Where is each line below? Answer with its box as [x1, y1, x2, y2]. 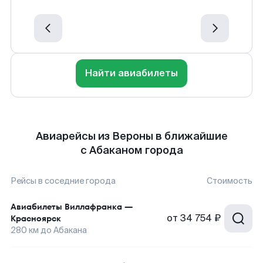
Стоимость [207, 176, 252, 186]
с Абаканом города [80, 143, 183, 157]
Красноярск [11, 213, 61, 224]
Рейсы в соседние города [11, 176, 116, 186]
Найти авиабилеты [85, 67, 178, 79]
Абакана [53, 225, 87, 235]
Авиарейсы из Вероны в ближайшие [35, 129, 228, 143]
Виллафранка [65, 201, 122, 213]
